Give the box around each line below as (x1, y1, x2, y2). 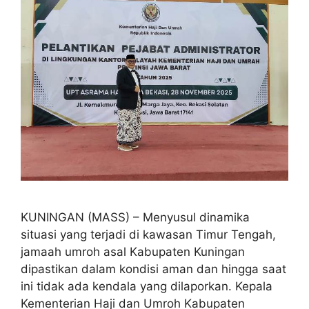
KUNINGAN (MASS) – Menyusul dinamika (21, 210, 250, 224)
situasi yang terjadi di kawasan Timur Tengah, (21, 227, 276, 241)
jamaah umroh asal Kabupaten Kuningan (21, 244, 245, 259)
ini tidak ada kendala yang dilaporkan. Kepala (21, 279, 272, 293)
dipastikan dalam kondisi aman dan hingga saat (21, 261, 286, 276)
